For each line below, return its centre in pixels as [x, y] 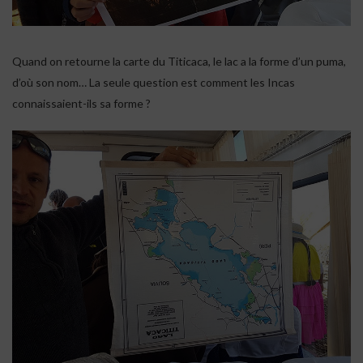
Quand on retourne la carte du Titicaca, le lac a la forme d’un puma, [179, 61]
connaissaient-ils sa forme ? [81, 103]
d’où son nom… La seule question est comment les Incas [154, 82]
